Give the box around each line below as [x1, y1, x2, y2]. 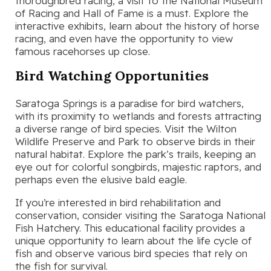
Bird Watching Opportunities [15, 67, 209, 84]
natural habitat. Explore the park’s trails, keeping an [15, 147, 256, 160]
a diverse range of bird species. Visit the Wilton [15, 122, 237, 135]
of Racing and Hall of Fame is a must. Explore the [15, 6, 249, 19]
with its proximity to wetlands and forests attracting [15, 109, 261, 122]
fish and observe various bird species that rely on [15, 246, 247, 260]
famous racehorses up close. [15, 44, 150, 57]
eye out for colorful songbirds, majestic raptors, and [15, 160, 261, 173]
